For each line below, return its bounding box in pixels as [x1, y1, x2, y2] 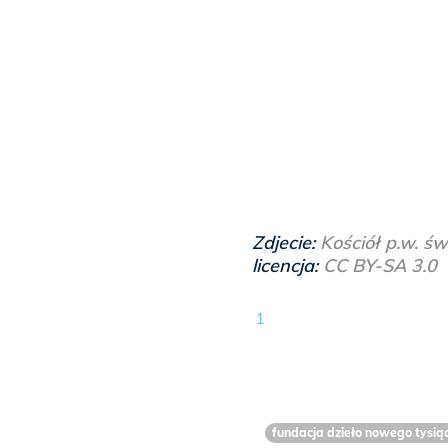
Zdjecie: [252, 231, 320, 255]
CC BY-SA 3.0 [323, 254, 437, 278]
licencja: [252, 254, 323, 278]
